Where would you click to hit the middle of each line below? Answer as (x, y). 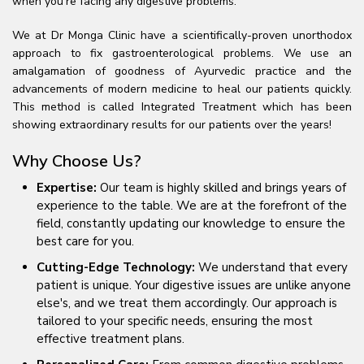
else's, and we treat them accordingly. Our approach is (187, 303)
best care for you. (85, 241)
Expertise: (67, 188)
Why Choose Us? (77, 160)
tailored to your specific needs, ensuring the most (175, 321)
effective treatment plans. (110, 339)
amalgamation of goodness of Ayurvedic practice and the (182, 71)
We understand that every (271, 267)
